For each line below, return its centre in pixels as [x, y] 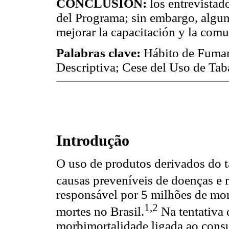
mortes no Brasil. [100, 212]
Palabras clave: [98, 53]
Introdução [93, 140]
